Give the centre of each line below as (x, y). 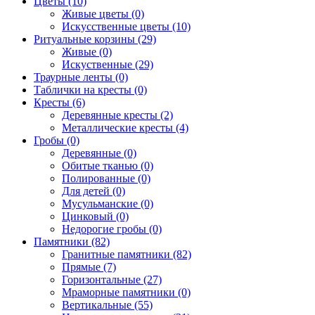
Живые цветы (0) (103, 13)
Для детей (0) (94, 191)
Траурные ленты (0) (81, 77)
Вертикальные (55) (107, 304)
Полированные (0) (106, 178)
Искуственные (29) (108, 64)
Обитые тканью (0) (108, 165)
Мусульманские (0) (108, 203)
